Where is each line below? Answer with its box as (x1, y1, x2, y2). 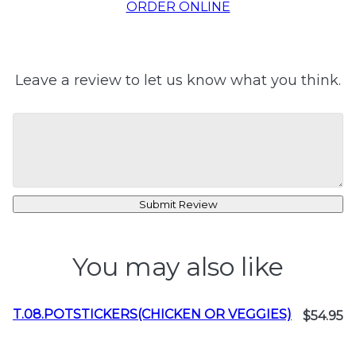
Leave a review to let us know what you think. (15, 72, 341, 89)
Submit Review (138, 198, 218, 211)
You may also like (72, 251, 284, 282)
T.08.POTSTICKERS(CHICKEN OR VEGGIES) (13, 307, 292, 322)
